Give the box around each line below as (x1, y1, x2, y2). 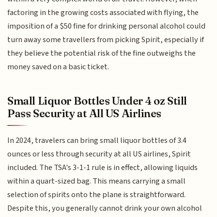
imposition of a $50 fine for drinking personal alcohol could (7, 20, 206, 32)
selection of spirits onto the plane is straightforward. (7, 188, 186, 201)
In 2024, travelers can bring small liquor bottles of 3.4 (7, 134, 187, 146)
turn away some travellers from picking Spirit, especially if (7, 34, 204, 46)
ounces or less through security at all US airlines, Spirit (7, 148, 191, 160)
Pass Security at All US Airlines (7, 106, 162, 120)
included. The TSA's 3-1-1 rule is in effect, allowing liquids (7, 161, 198, 173)
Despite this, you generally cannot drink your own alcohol (7, 202, 202, 214)
